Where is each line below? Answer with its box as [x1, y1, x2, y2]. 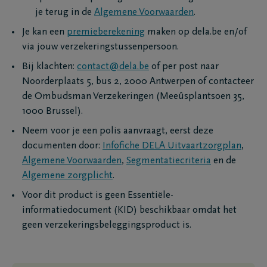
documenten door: [22, 141, 103, 151]
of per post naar [149, 62, 219, 72]
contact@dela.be [77, 62, 149, 72]
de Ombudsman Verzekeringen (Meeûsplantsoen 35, [22, 92, 244, 102]
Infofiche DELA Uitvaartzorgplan [103, 141, 241, 151]
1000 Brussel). [22, 107, 83, 117]
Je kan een [22, 27, 67, 38]
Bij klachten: [22, 62, 77, 72]
